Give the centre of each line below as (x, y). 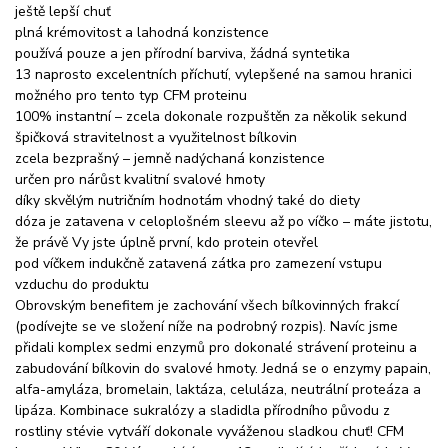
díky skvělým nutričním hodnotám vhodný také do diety (187, 200)
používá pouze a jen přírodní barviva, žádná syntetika (182, 53)
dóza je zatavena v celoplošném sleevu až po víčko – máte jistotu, (223, 221)
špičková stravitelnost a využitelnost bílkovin (156, 137)
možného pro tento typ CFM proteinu (131, 95)
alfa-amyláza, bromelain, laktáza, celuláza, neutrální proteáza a (218, 389)
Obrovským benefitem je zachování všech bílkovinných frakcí (207, 305)
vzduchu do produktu (82, 284)
